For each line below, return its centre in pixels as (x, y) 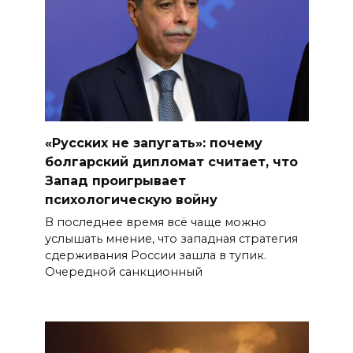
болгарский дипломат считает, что (171, 162)
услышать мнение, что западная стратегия (171, 239)
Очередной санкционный (123, 272)
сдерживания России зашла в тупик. (155, 256)
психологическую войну (131, 199)
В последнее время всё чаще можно (155, 223)
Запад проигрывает (115, 180)
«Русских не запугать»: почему (153, 143)
